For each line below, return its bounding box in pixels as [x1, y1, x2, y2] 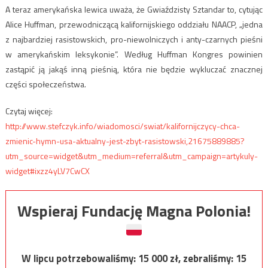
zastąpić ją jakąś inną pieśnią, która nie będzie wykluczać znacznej [5, 62, 263, 75]
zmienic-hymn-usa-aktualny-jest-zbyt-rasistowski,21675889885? [5, 134, 245, 147]
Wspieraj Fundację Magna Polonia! [17, 199, 251, 223]
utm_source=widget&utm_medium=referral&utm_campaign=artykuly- [5, 149, 258, 162]
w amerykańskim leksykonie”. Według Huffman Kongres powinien [5, 47, 263, 60]
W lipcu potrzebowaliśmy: [22, 250, 138, 266]
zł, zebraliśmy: [170, 250, 236, 266]
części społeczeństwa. [5, 77, 86, 90]
